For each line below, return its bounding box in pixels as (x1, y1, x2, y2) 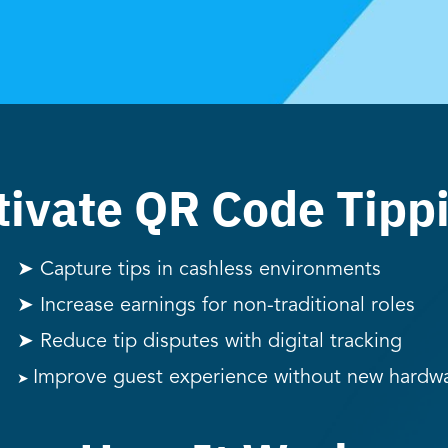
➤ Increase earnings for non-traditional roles (17, 296, 415, 316)
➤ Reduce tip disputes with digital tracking (17, 332, 402, 352)
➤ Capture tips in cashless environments (17, 260, 381, 280)
